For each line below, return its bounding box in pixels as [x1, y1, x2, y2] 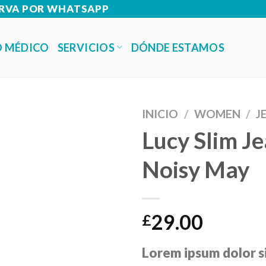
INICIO [142, 106, 178, 121]
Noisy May [142, 156, 249, 183]
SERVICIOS [57, 40, 115, 54]
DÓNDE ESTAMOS [131, 41, 225, 55]
